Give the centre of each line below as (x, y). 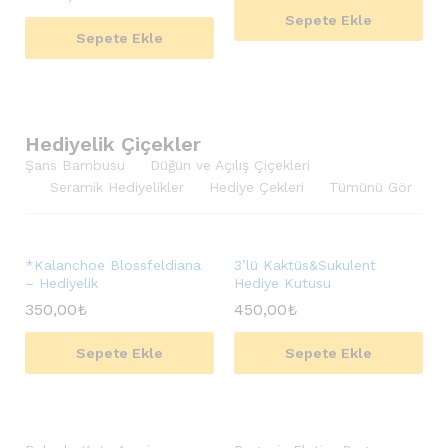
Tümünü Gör (370, 187)
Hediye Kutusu (282, 283)
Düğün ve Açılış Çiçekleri (230, 165)
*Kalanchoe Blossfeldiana (113, 265)
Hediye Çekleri (256, 187)
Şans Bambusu (75, 165)
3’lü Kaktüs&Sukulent (305, 265)
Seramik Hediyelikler (117, 187)
